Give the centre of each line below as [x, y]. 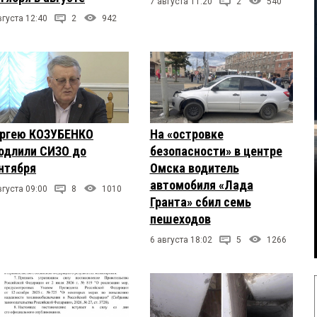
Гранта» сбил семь [200, 202]
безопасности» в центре [216, 151]
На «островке [186, 134]
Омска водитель [194, 168]
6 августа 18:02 [181, 240]
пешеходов [180, 219]
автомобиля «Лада [201, 185]
